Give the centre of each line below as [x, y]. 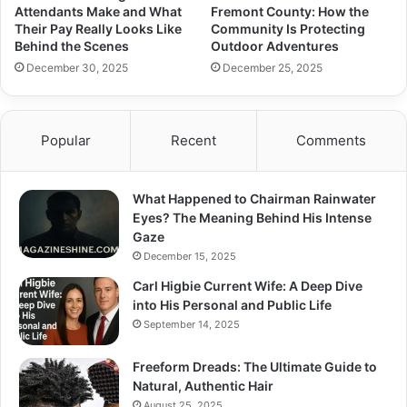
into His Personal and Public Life [232, 304]
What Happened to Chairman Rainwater [254, 198]
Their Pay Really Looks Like [98, 28]
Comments [332, 140]
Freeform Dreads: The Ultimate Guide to [255, 366]
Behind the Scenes [72, 45]
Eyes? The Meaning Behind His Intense [252, 217]
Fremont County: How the [290, 11]
